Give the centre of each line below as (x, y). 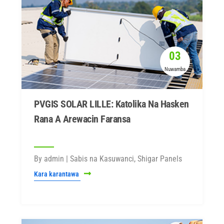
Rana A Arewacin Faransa (82, 119)
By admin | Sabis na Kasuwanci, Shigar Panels (108, 159)
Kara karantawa (57, 174)
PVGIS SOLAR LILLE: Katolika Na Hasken (111, 104)
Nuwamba (175, 69)
